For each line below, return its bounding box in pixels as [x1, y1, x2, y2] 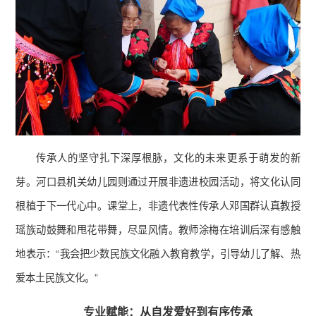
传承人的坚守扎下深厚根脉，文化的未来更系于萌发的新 [36, 152, 300, 164]
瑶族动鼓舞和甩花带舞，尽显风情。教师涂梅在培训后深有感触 [16, 224, 300, 236]
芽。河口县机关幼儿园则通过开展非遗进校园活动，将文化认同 [16, 176, 300, 188]
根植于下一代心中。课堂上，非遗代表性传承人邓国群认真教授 [16, 200, 300, 212]
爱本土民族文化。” [16, 272, 99, 284]
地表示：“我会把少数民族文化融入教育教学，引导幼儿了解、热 [16, 248, 300, 260]
